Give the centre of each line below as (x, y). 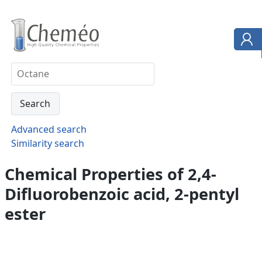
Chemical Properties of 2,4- (111, 174)
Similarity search (47, 143)
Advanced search (49, 129)
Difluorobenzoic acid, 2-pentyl (122, 194)
